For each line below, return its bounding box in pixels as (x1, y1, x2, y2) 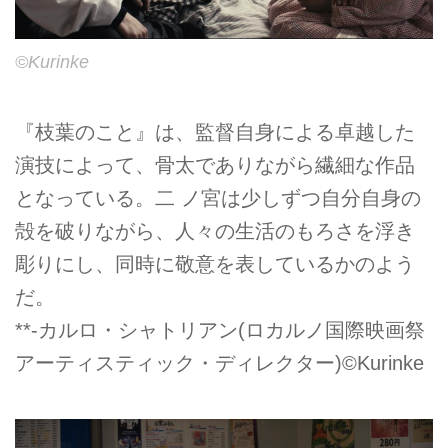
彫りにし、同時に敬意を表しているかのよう (15, 252, 415, 275)
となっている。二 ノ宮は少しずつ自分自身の (15, 186, 421, 209)
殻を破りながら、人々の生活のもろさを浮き (15, 219, 415, 242)
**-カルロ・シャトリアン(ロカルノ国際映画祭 (15, 318, 425, 341)
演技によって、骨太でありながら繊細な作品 (15, 153, 415, 176)
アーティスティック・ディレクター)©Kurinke (15, 351, 424, 374)
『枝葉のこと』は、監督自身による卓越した (15, 120, 415, 143)
